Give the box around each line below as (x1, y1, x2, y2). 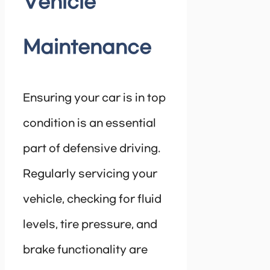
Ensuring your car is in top (23, 92, 166, 105)
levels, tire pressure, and (23, 219, 157, 231)
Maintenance (23, 37, 151, 59)
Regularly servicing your (23, 168, 157, 181)
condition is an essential (23, 118, 156, 130)
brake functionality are (23, 244, 148, 257)
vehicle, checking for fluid (23, 193, 162, 206)
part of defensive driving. (23, 143, 160, 155)
